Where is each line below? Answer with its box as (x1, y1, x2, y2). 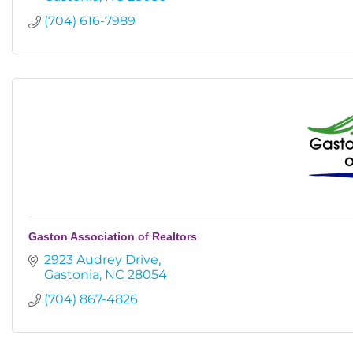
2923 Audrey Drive (44, 252, 158, 267)
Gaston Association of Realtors (28, 230, 197, 243)
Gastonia (44, 267, 99, 282)
